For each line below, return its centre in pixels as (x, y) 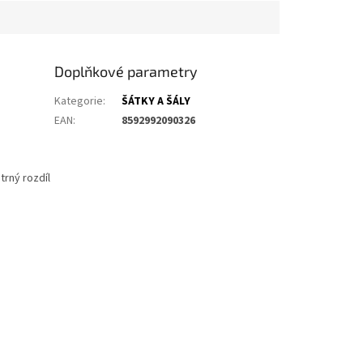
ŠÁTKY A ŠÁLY (156, 102)
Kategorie (79, 102)
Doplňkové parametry (126, 72)
